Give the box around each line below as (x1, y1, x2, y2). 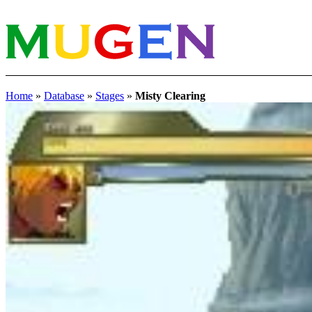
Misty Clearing (135, 90, 205, 102)
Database (44, 90, 84, 102)
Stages (95, 90, 124, 102)
